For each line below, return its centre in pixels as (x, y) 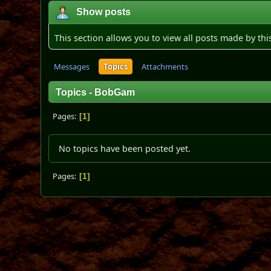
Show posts (104, 12)
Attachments (165, 67)
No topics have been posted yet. (125, 149)
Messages (72, 67)
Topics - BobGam (96, 92)
